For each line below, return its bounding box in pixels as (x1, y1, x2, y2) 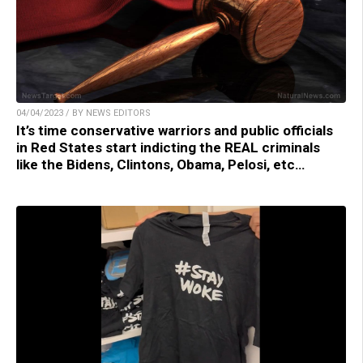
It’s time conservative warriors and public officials (16, 122, 333, 139)
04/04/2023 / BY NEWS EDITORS (16, 107, 151, 118)
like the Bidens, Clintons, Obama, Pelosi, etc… (16, 156, 305, 173)
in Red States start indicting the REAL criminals (16, 139, 320, 156)
